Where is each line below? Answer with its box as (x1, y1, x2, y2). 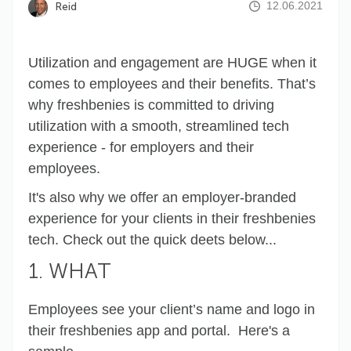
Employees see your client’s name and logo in (28, 302, 315, 318)
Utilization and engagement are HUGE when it (28, 55, 317, 71)
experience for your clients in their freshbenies (28, 211, 316, 227)
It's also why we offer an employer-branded (28, 190, 296, 206)
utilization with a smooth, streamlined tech (28, 118, 289, 135)
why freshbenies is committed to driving (28, 97, 274, 114)
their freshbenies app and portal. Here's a (28, 323, 290, 339)
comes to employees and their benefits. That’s (28, 76, 316, 92)
